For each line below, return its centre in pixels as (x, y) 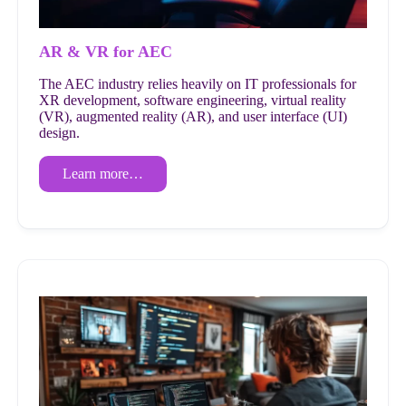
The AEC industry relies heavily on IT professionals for (198, 84)
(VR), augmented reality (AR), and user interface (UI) (193, 117)
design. (60, 133)
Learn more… (103, 174)
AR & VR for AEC (106, 52)
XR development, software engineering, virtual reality (193, 101)
